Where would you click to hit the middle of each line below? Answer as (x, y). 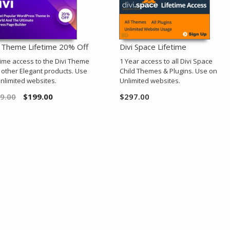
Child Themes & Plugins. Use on (168, 71)
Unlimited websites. (150, 81)
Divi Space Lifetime (153, 47)
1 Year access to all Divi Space (166, 61)
